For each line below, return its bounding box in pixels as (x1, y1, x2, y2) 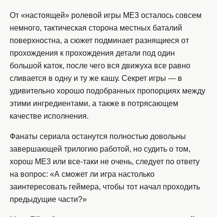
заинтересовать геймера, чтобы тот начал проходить (10, 183, 200, 191)
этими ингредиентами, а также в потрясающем (10, 99, 178, 108)
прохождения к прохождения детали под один (10, 49, 175, 58)
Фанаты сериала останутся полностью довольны (10, 132, 186, 141)
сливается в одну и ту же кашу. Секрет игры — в (10, 74, 182, 83)
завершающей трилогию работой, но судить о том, (10, 145, 190, 154)
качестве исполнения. (10, 112, 89, 121)
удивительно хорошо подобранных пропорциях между (10, 87, 205, 95)
